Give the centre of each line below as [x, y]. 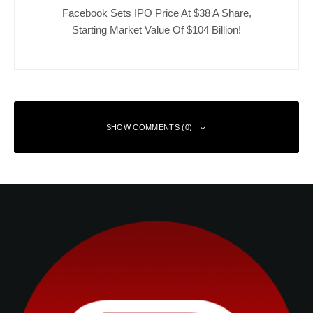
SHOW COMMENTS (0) [149, 127]
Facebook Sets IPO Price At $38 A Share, [156, 12]
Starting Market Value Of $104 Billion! [156, 29]
